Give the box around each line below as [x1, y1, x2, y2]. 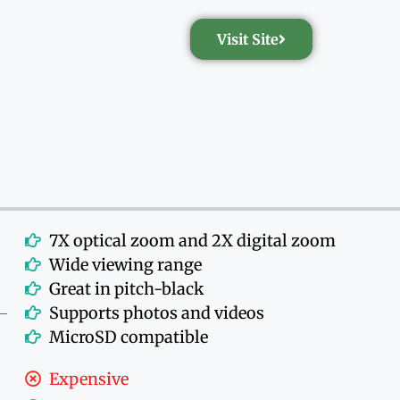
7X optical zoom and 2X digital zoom [49, 229, 337, 251]
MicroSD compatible [49, 326, 209, 347]
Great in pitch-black [49, 278, 204, 299]
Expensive [49, 368, 129, 389]
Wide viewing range [49, 254, 203, 275]
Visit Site [216, 29, 279, 48]
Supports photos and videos [49, 302, 265, 323]
